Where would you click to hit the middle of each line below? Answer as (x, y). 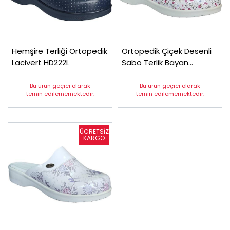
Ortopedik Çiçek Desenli (167, 51)
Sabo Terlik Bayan (155, 62)
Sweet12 (137, 74)
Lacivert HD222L (41, 62)
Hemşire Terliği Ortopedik (60, 51)
